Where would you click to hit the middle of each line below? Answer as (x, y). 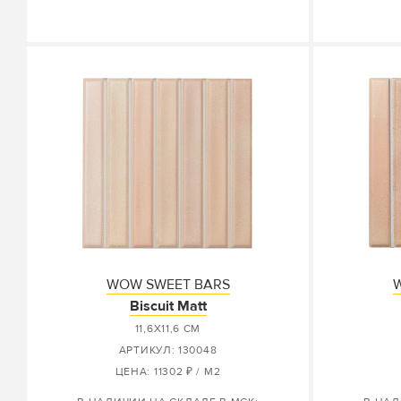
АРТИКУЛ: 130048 (168, 350)
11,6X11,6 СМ (168, 329)
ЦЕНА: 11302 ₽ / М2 (168, 372)
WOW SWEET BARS (168, 285)
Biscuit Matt (168, 306)
